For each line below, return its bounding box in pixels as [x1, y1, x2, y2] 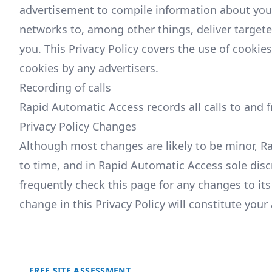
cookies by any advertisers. [19, 60, 158, 75]
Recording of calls [19, 80, 111, 95]
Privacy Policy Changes [19, 118, 137, 134]
